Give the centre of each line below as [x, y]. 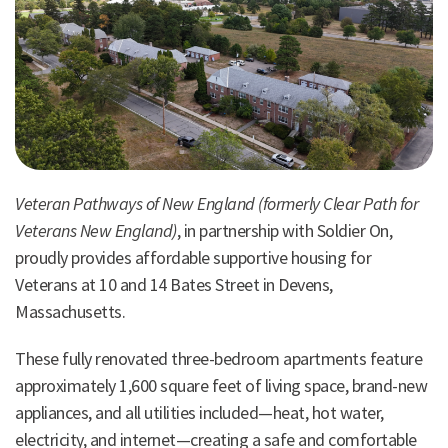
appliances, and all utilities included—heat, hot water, [199, 413]
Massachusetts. [70, 312]
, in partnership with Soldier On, [284, 231]
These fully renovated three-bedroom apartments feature [218, 359]
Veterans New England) [96, 231]
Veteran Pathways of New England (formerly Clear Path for [216, 204]
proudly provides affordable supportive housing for [193, 258]
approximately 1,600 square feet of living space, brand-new [221, 386]
